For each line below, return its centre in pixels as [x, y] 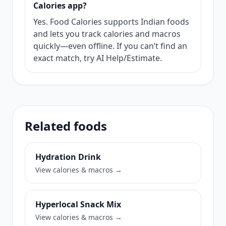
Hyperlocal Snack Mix [78, 204]
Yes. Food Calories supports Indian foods [111, 22]
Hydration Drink [68, 157]
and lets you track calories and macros [107, 34]
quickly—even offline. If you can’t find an [110, 46]
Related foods [66, 126]
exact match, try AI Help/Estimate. [98, 58]
